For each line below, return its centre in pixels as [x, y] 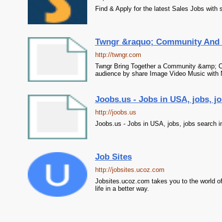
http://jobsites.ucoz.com [130, 170]
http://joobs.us [115, 112]
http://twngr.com [118, 55]
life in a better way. [122, 189]
